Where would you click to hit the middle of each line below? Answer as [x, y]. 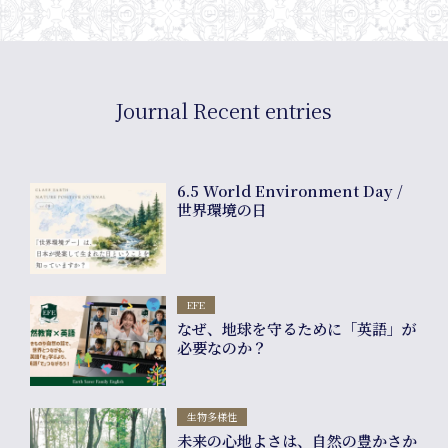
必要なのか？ [222, 347]
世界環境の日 [222, 210]
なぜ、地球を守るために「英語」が [297, 328]
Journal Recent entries [224, 111]
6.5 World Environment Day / [290, 191]
